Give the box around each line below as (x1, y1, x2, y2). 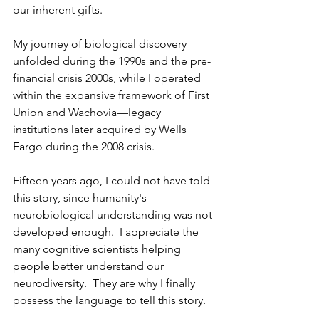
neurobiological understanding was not (13, 207, 215, 221)
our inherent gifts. (13, 2, 103, 16)
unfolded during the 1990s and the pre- (13, 53, 211, 68)
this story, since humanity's (13, 190, 150, 204)
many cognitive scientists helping (13, 241, 184, 256)
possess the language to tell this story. (13, 293, 206, 307)
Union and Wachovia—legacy (13, 105, 164, 119)
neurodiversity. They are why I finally (13, 276, 198, 290)
